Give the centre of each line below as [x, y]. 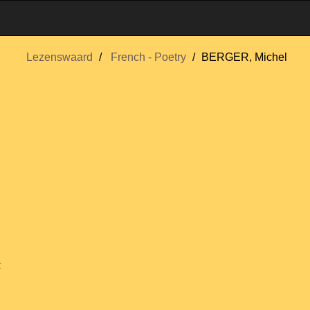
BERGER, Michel [244, 57]
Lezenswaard [59, 57]
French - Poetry [148, 57]
